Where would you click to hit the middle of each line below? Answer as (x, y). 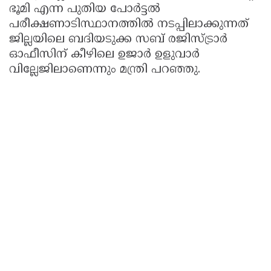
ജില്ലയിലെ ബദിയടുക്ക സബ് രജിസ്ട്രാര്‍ (118, 40)
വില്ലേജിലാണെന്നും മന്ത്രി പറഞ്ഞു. (106, 70)
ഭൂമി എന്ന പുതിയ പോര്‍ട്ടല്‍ (85, 10)
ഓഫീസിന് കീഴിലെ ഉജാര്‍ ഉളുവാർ (104, 55)
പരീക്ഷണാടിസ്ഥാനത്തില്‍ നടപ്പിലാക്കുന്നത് (129, 25)
